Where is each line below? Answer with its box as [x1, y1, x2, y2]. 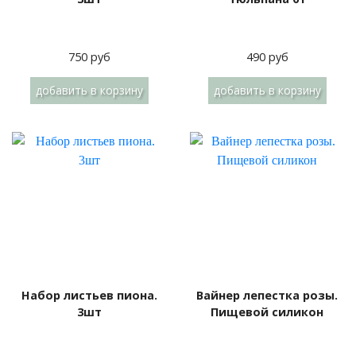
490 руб [246, 49, 288, 64]
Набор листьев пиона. [21, 288, 157, 303]
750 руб [68, 49, 110, 64]
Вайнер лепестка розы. [196, 288, 338, 303]
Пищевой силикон [211, 304, 323, 319]
